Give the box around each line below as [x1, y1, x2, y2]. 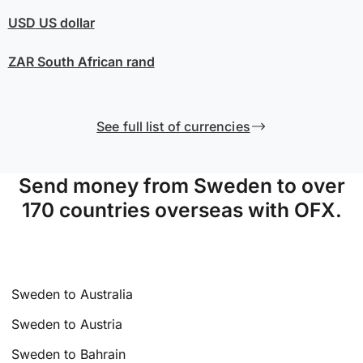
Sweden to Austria [11, 315, 123, 332]
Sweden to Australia [11, 286, 134, 303]
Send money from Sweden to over [18, 173, 345, 199]
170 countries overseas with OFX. [21, 198, 342, 223]
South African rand [33, 53, 155, 70]
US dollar [35, 15, 95, 32]
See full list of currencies [96, 118, 250, 135]
